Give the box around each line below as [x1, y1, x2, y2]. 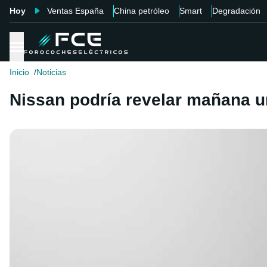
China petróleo [114, 6, 169, 15]
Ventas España [47, 6, 104, 15]
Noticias [36, 67, 66, 77]
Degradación [212, 6, 260, 15]
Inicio [10, 67, 29, 77]
